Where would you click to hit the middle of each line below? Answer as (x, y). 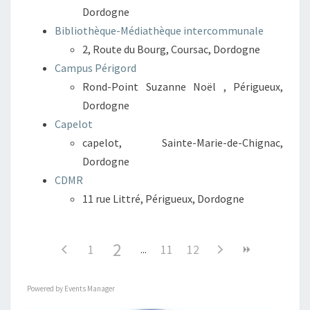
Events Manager (90, 289)
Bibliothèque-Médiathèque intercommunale (159, 30)
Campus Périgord (95, 68)
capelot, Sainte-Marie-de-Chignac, (183, 143)
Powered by (46, 289)
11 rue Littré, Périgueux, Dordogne (163, 199)
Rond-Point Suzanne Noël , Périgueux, (183, 86)
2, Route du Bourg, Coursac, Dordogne (171, 49)
